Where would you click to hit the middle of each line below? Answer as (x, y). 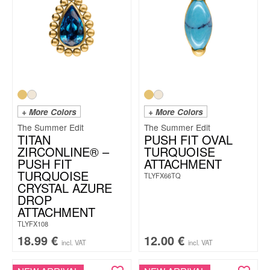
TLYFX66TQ (162, 175)
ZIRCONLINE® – (63, 152)
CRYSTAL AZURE (65, 188)
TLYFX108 (33, 224)
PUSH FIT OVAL (188, 140)
